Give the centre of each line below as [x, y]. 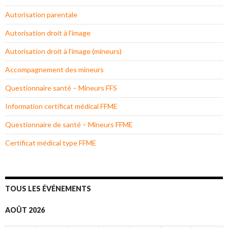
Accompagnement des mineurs [54, 70]
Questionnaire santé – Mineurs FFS [61, 88]
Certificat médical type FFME [51, 143]
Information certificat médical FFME [61, 106]
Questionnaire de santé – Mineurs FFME [69, 125]
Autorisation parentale [41, 15]
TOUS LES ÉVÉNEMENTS [48, 189]
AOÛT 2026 [25, 210]
